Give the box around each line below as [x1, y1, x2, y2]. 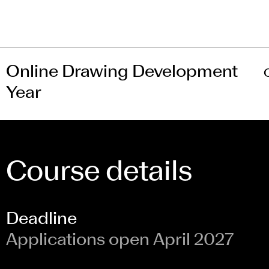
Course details [6, 160, 192, 186]
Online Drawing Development [6, 65, 238, 80]
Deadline [6, 211, 77, 228]
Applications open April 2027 [6, 232, 234, 249]
